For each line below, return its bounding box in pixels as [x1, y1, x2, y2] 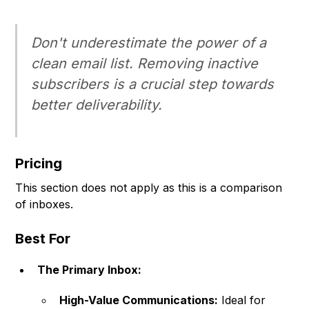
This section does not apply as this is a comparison [15, 181, 283, 195]
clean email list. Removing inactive [31, 55, 259, 72]
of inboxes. [15, 197, 74, 212]
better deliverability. [31, 97, 163, 114]
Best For [15, 230, 71, 248]
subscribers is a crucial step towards [31, 76, 275, 93]
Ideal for [218, 293, 266, 308]
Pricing [15, 155, 63, 172]
